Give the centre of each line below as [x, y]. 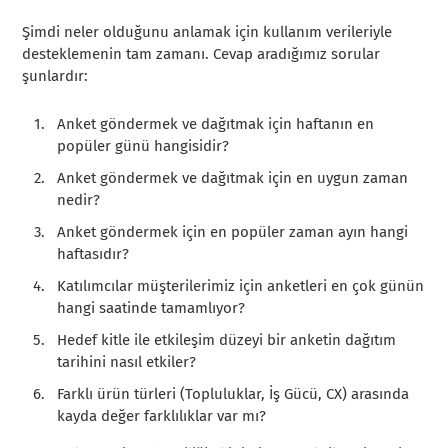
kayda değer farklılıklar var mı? [162, 415]
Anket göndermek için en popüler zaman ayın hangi [233, 231]
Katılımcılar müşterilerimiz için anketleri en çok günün [241, 285]
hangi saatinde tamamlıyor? [151, 307]
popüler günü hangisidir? [143, 145]
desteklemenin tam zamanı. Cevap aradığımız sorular [201, 53]
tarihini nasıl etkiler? [127, 361]
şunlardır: [55, 75]
